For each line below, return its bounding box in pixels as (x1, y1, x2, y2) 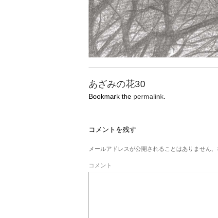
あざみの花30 (89, 78, 145, 89)
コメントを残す (89, 125, 136, 133)
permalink (133, 92, 163, 100)
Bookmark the (89, 92, 133, 100)
